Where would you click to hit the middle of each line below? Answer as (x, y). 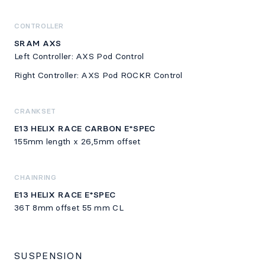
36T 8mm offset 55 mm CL (69, 208)
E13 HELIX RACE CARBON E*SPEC (85, 129)
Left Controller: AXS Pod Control (79, 56)
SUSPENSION (49, 256)
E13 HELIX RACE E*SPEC (65, 195)
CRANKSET (35, 112)
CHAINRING (35, 178)
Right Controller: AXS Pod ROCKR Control (98, 75)
